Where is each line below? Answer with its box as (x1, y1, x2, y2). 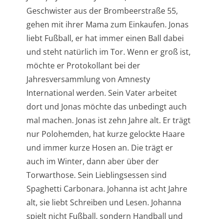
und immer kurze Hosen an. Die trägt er (26, 142, 173, 153)
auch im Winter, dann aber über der (26, 155, 159, 167)
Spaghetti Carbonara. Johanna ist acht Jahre (26, 183, 187, 194)
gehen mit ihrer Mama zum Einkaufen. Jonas (26, 19, 189, 30)
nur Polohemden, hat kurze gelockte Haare (26, 128, 185, 139)
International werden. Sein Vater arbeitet (26, 87, 177, 98)
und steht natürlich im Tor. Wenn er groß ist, (26, 46, 191, 57)
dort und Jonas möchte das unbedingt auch (26, 101, 187, 112)
